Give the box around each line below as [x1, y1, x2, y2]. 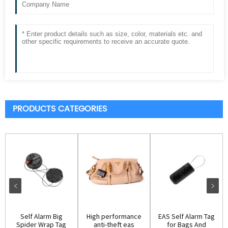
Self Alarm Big [20, 211, 63, 221]
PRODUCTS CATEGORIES [13, 102, 107, 116]
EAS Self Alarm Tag [158, 211, 215, 221]
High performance [86, 211, 141, 221]
